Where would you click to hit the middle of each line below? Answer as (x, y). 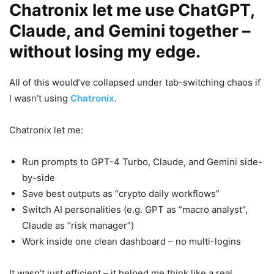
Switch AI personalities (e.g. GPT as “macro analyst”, (135, 209)
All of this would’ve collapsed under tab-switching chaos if (135, 82)
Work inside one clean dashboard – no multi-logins (131, 241)
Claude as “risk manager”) (78, 225)
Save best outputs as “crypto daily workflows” (121, 193)
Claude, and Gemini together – (130, 31)
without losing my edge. (105, 51)
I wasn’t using (39, 98)
